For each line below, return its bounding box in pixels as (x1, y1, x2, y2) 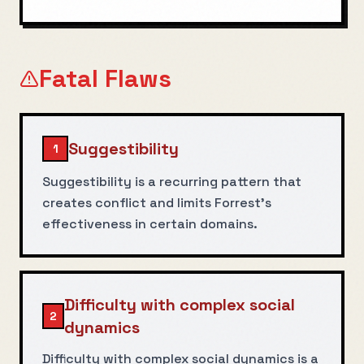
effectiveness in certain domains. (42, 215, 258, 232)
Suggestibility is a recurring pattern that (42, 173, 301, 190)
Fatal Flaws (39, 63, 171, 94)
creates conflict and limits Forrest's (42, 194, 271, 211)
